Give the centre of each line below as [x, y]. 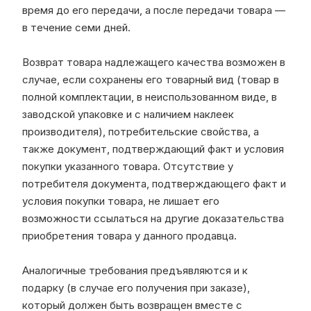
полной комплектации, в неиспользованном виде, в [150, 96]
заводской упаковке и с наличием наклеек [128, 114]
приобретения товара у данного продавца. [129, 235]
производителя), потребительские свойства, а [141, 131]
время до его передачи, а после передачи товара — [154, 10]
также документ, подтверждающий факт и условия [153, 149]
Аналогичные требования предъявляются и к [135, 270]
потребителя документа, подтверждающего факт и [154, 183]
